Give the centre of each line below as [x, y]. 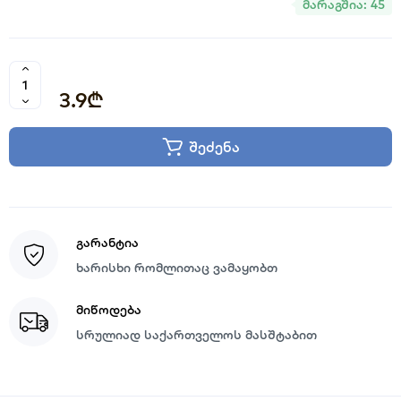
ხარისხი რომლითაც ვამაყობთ [177, 267]
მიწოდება [109, 309]
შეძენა [214, 147]
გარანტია [107, 242]
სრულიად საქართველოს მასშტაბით [196, 334]
